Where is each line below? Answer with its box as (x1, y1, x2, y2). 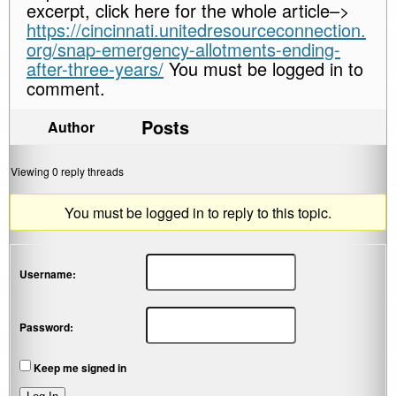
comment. (27, 75, 105, 101)
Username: (19, 266, 76, 283)
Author (47, 117, 95, 137)
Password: (19, 319, 73, 336)
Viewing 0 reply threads (11, 164, 124, 179)
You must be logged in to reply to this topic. (65, 202, 331, 223)
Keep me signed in (34, 360, 126, 376)
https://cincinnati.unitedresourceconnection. (27, 17, 366, 42)
